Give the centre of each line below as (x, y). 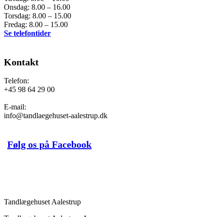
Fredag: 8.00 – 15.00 (36, 25)
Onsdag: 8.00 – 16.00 (37, 7)
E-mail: (15, 107)
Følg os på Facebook (49, 145)
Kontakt (21, 62)
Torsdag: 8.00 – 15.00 (38, 16)
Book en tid (22, 173)
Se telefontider (27, 33)
